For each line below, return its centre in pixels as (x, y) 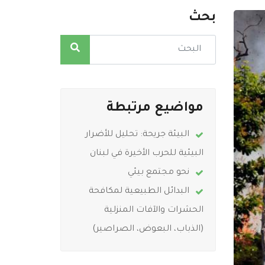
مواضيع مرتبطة (155, 109)
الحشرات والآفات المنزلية (153, 211)
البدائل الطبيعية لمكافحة (139, 192)
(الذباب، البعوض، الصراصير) (148, 230)
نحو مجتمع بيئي (158, 173)
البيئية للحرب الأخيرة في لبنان (146, 154)
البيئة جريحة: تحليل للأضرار (137, 135)
